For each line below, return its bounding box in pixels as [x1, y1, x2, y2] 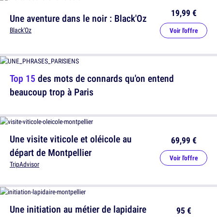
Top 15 [10, 72, 35, 85]
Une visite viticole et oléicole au [10, 132, 132, 146]
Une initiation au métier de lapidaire [10, 202, 146, 216]
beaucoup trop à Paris [10, 85, 93, 99]
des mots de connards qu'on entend [35, 72, 174, 85]
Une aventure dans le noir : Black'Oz [10, 12, 147, 25]
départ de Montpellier [10, 146, 92, 159]
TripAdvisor [10, 160, 39, 169]
